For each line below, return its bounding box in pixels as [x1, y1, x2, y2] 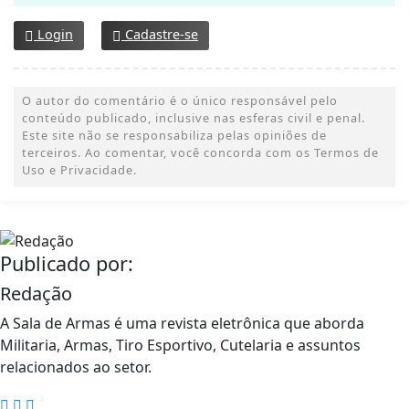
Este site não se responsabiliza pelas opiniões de [22, 126, 327, 143]
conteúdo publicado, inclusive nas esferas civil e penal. [22, 109, 365, 126]
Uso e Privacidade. [22, 161, 137, 178]
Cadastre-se [121, 25, 198, 43]
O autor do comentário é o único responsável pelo [22, 91, 338, 109]
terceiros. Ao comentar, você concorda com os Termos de [22, 143, 379, 161]
